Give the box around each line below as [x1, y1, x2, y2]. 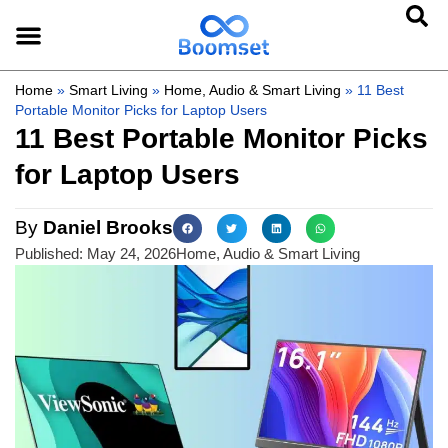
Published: [15, 245, 83, 263]
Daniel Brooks [38, 217, 173, 238]
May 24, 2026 [87, 245, 176, 263]
